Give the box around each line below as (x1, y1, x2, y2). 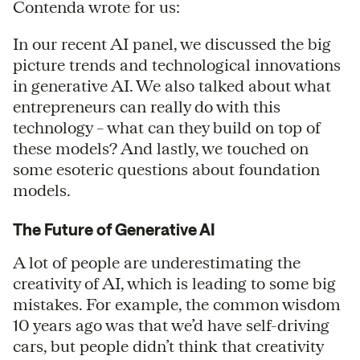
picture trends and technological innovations (13, 55, 341, 74)
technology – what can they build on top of (13, 117, 321, 137)
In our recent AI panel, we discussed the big (13, 34, 331, 53)
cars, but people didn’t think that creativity (13, 336, 323, 355)
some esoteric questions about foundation (13, 159, 320, 178)
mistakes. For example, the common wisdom (13, 294, 341, 313)
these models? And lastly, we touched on (13, 138, 309, 157)
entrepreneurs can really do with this (13, 96, 280, 116)
